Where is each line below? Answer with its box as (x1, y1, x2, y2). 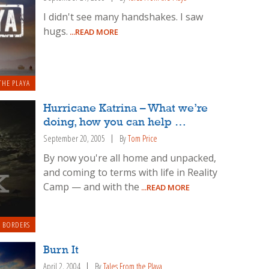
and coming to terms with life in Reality (43, 166, 218, 180)
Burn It (43, 244, 79, 256)
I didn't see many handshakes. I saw (43, 10, 204, 23)
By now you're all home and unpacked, (43, 151, 217, 165)
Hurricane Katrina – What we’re (43, 103, 208, 115)
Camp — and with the (43, 180, 140, 194)
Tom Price (128, 133, 158, 145)
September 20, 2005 (43, 133, 106, 145)
